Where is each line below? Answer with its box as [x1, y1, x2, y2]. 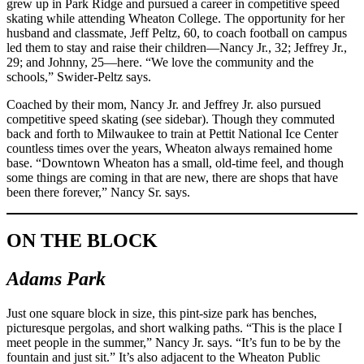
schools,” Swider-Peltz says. [6, 69, 151, 84]
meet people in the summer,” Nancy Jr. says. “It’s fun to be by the [6, 336, 340, 350]
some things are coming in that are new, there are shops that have [6, 170, 338, 184]
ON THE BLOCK [6, 230, 158, 252]
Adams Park [6, 268, 106, 290]
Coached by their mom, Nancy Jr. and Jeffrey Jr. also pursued [6, 97, 321, 111]
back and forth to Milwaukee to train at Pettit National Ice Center [6, 126, 338, 141]
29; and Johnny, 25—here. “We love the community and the [6, 54, 314, 69]
